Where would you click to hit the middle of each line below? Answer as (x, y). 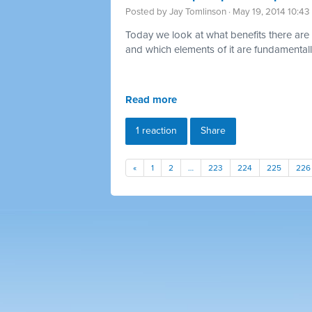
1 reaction (156, 130)
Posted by (147, 11)
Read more (151, 99)
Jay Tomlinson (198, 11)
